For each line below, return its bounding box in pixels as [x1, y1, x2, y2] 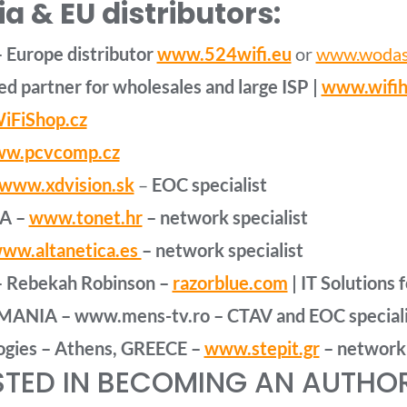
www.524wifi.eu [156, 43, 292, 65]
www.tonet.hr [28, 206, 143, 228]
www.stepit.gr [203, 337, 320, 359]
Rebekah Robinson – [5, 272, 173, 293]
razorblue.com [172, 272, 288, 293]
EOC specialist [147, 174, 267, 195]
